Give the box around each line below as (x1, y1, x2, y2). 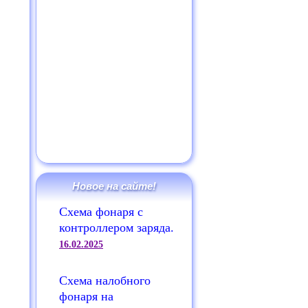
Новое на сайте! (72, 180, 156, 192)
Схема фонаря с (59, 205, 143, 219)
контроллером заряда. (59, 221, 174, 234)
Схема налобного (59, 274, 151, 287)
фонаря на (59, 289, 113, 303)
